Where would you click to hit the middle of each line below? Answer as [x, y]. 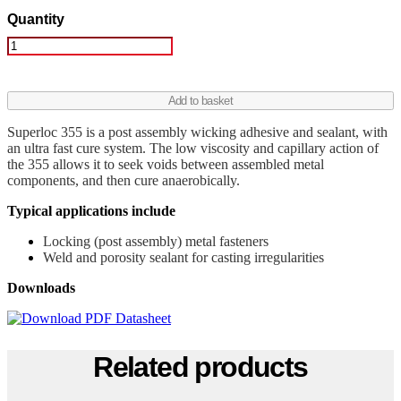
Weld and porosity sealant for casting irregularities [183, 257]
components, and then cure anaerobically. [124, 180]
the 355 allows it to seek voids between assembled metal [166, 164]
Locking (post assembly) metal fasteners [156, 241]
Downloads [41, 287]
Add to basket [200, 100]
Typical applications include [91, 210]
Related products [200, 367]
